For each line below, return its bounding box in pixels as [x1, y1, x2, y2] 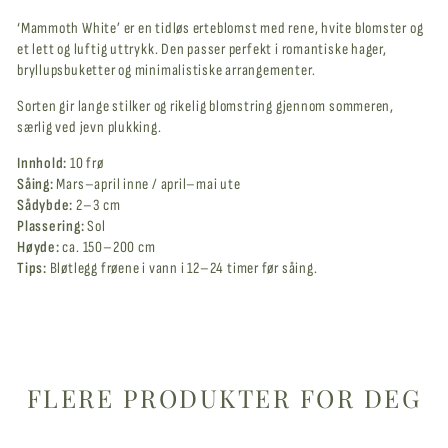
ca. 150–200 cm [59, 237, 156, 257]
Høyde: [17, 237, 60, 257]
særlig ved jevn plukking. [17, 117, 162, 137]
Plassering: [17, 216, 85, 236]
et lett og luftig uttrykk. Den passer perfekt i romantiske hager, [17, 39, 387, 59]
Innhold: [17, 153, 68, 173]
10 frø [67, 153, 104, 173]
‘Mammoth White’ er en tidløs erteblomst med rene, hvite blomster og [17, 18, 424, 38]
